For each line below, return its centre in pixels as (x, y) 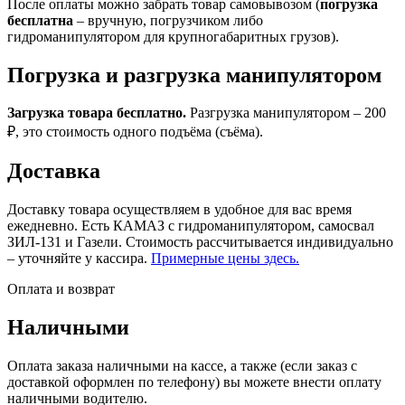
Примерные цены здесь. (225, 259)
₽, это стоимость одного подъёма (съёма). (135, 132)
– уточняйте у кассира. (79, 259)
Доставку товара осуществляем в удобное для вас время (179, 210)
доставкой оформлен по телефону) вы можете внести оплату (194, 382)
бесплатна (40, 20)
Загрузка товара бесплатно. (97, 113)
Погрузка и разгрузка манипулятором (194, 75)
